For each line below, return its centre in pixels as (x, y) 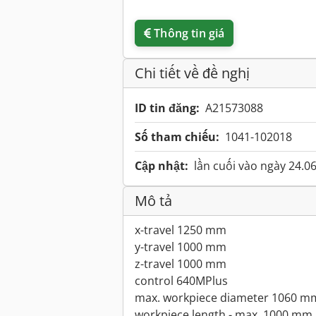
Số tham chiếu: (177, 137)
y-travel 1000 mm (181, 247)
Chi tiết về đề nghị (192, 73)
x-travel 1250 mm (181, 230)
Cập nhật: (162, 166)
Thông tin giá (189, 34)
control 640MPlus (181, 281)
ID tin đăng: (167, 108)
